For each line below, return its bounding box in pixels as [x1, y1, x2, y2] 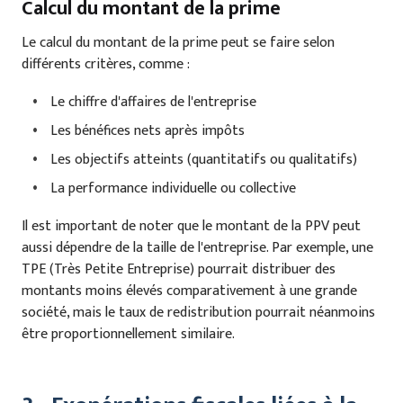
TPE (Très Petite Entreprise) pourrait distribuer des [22, 257, 336, 282]
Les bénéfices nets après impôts [50, 119, 245, 144]
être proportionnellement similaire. [22, 322, 235, 347]
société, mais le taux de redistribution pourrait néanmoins [22, 300, 375, 326]
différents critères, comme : [22, 52, 190, 77]
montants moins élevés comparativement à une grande [22, 279, 357, 304]
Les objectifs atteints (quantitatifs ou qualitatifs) [50, 148, 357, 173]
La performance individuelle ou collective [50, 176, 296, 201]
